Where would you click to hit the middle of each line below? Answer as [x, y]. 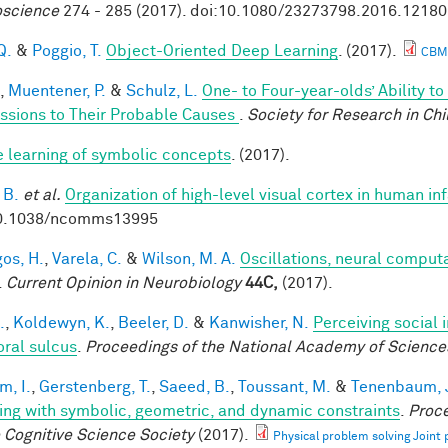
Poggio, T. [67, 50]
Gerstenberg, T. [95, 386]
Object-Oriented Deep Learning [222, 50]
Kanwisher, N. [259, 322]
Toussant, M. [284, 386]
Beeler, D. [153, 322]
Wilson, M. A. [189, 258]
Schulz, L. [162, 90]
